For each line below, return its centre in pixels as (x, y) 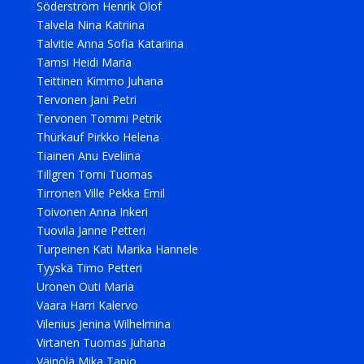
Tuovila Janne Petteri (91, 230)
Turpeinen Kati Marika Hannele (117, 249)
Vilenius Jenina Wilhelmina (103, 324)
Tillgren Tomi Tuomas (94, 174)
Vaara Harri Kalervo (87, 305)
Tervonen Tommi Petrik (99, 118)
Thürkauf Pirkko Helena (97, 137)
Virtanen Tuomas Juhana (101, 342)
